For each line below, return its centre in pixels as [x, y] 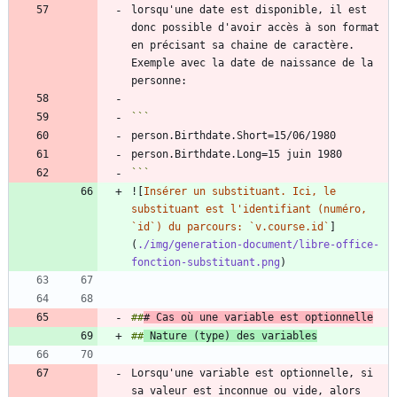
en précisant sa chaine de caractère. [243, 46]
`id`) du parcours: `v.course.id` [230, 227]
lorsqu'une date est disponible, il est [249, 10]
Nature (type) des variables [230, 336]
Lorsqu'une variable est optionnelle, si [252, 374]
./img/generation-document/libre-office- [258, 245]
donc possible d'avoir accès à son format [255, 28]
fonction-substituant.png [206, 263]
